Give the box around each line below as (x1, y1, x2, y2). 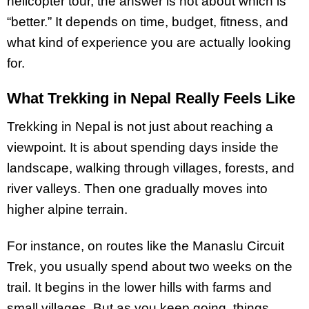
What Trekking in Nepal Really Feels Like (7, 90, 295, 108)
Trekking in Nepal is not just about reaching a (7, 119, 273, 134)
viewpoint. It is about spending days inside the (7, 139, 279, 154)
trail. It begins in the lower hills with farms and (7, 279, 272, 295)
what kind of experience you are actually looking (7, 35, 291, 50)
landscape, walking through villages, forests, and (7, 160, 295, 175)
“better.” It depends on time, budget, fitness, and (7, 14, 288, 30)
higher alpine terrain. (7, 201, 128, 217)
